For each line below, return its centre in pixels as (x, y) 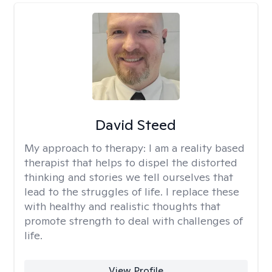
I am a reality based (197, 148)
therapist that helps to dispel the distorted (131, 162)
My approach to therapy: (87, 148)
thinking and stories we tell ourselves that (129, 177)
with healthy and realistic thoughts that (122, 206)
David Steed (136, 125)
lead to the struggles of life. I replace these (132, 192)
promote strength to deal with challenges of (134, 221)
